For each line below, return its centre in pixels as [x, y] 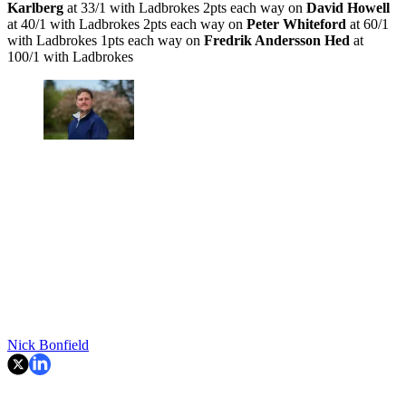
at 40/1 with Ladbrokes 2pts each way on [127, 24]
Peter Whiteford [296, 24]
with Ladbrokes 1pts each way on [106, 40]
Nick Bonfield [48, 345]
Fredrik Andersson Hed [277, 40]
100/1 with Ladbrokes [70, 56]
